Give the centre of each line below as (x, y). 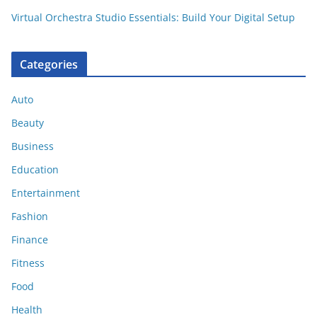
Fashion (30, 217)
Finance (30, 240)
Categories (49, 65)
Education (35, 170)
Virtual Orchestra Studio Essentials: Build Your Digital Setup (153, 18)
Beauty (28, 123)
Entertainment (46, 193)
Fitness (28, 263)
